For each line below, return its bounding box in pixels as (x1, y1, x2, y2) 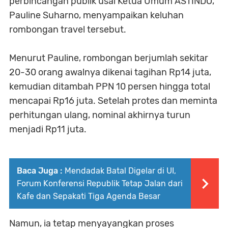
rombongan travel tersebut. (9, 24, 126, 36)
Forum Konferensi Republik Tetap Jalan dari (17, 179, 183, 189)
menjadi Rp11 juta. (9, 124, 87, 135)
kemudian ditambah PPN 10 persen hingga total (9, 81, 210, 93)
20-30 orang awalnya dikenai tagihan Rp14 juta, (9, 67, 211, 78)
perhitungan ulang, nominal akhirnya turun (9, 109, 190, 121)
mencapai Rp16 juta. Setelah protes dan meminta (9, 95, 217, 107)
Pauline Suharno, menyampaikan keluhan (9, 10, 184, 21)
